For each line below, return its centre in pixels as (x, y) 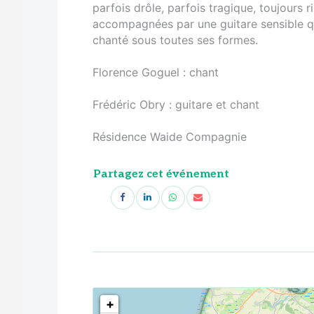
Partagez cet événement (161, 174)
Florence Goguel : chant (156, 72)
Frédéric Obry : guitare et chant (176, 104)
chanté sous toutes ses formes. (175, 40)
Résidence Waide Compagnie (170, 136)
